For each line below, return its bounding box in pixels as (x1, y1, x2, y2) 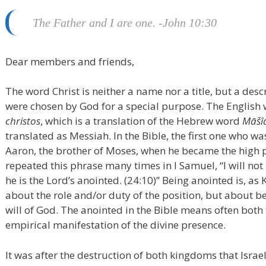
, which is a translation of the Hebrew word (40, 114, 242, 128)
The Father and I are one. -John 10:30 (33, 16, 217, 30)
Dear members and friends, (5, 54, 137, 68)
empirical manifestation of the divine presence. (5, 218, 228, 232)
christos (5, 114, 40, 128)
